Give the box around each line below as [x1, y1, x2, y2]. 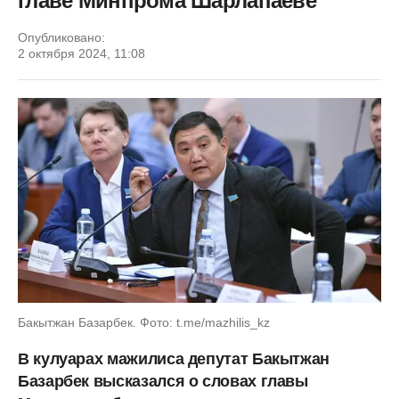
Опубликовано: [18, 30, 105, 45]
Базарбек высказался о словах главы [18, 371, 308, 390]
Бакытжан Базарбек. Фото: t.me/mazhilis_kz [18, 314, 270, 330]
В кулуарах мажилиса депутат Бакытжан [18, 349, 330, 368]
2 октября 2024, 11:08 [18, 46, 145, 61]
